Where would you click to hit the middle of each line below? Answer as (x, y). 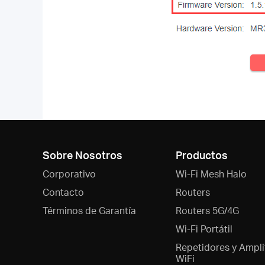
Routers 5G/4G (207, 210)
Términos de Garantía (89, 210)
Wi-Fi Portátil (204, 229)
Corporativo (69, 174)
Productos (201, 155)
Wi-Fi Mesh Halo (211, 174)
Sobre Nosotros (83, 155)
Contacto (63, 192)
